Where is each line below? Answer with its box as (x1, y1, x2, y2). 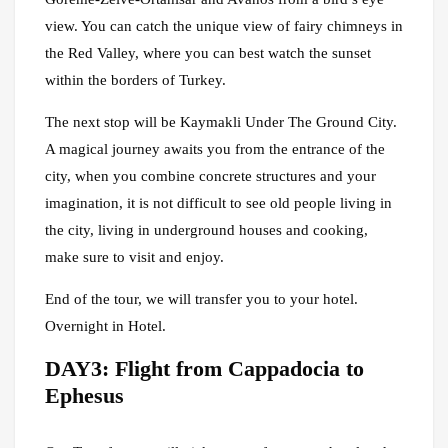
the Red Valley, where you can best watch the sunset (45, 45, 371, 62)
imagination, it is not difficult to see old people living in (45, 195, 392, 212)
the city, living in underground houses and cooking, (45, 222, 368, 239)
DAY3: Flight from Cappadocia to (45, 356, 364, 382)
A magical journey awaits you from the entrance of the (45, 141, 385, 158)
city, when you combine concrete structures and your (45, 168, 376, 185)
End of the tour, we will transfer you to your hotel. (45, 291, 358, 308)
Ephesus (45, 383, 124, 409)
